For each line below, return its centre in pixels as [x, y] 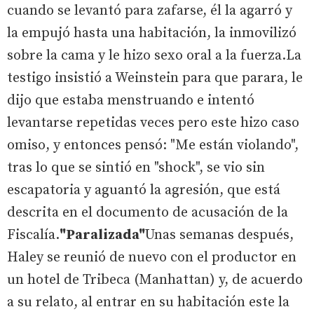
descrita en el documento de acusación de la [148, 212]
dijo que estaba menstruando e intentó [131, 100]
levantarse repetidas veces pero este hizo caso [153, 123]
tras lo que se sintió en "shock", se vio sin [136, 168]
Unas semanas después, [219, 235]
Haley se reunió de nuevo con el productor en [152, 257]
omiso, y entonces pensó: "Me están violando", [153, 145]
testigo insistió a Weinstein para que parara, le [155, 78]
